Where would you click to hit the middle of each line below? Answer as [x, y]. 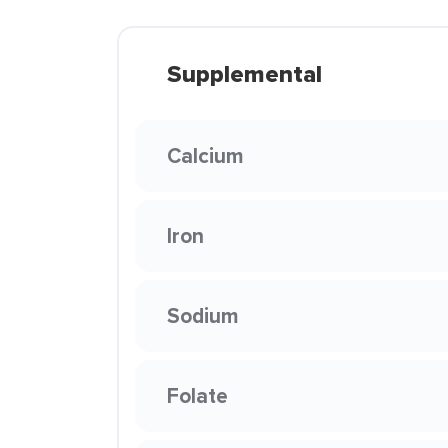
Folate [197, 395]
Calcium [205, 155]
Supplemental [244, 74]
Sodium [203, 315]
